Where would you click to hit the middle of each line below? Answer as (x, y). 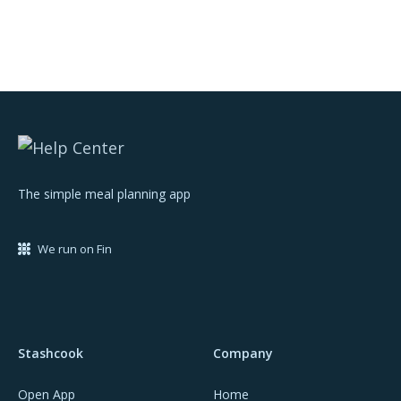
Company (243, 353)
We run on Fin (75, 249)
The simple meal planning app (104, 194)
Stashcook (51, 353)
